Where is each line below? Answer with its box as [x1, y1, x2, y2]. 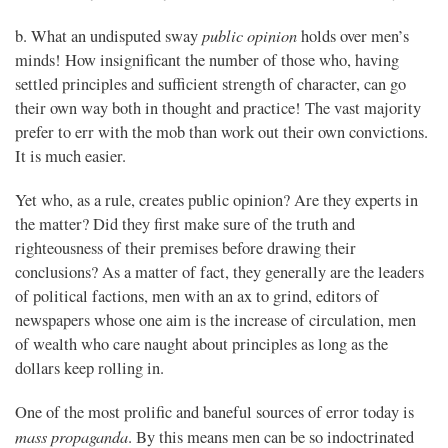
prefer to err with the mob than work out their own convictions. [15, 121, 428, 144]
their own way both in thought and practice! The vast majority [15, 97, 421, 120]
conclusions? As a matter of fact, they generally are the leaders [15, 261, 424, 284]
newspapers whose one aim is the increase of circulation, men [15, 309, 416, 332]
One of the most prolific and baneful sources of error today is [15, 401, 414, 424]
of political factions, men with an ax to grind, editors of [15, 285, 379, 308]
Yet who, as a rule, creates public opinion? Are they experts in [15, 189, 418, 212]
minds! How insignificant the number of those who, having [15, 49, 399, 72]
